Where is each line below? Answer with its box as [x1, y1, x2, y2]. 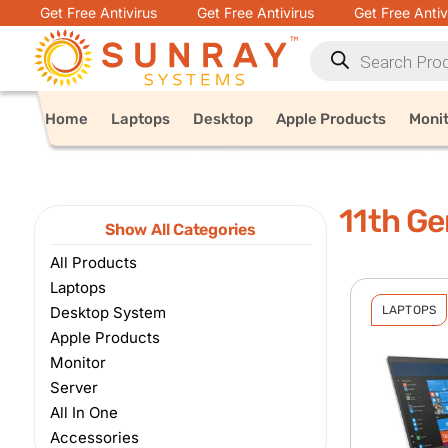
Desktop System [49, 303, 166, 322]
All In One [49, 403, 118, 422]
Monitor [49, 353, 106, 372]
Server [49, 378, 98, 397]
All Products [49, 253, 137, 272]
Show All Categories [105, 220, 256, 239]
